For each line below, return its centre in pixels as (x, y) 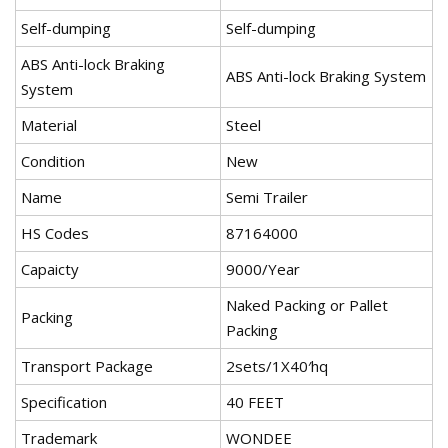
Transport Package (87, 366)
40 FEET (255, 402)
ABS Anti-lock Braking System (326, 76)
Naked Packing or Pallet (307, 305)
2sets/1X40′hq (277, 366)
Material (49, 125)
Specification (64, 402)
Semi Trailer (267, 197)
